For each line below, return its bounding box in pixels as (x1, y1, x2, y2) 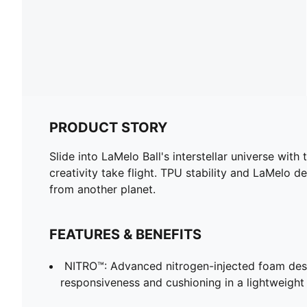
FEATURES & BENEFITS (49, 225, 201, 243)
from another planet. (49, 182, 156, 196)
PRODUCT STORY (49, 119, 167, 136)
